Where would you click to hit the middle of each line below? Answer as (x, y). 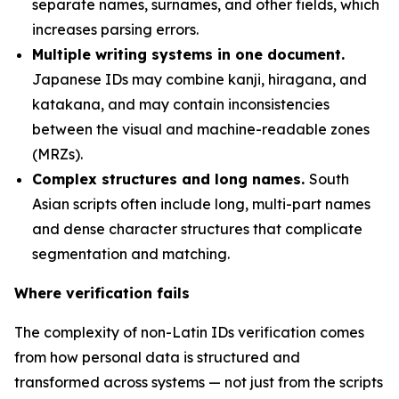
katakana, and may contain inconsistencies (181, 104)
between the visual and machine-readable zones (201, 129)
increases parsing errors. (115, 29)
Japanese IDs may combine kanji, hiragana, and (199, 79)
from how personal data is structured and (157, 357)
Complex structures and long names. (171, 179)
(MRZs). (57, 154)
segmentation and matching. (131, 254)
